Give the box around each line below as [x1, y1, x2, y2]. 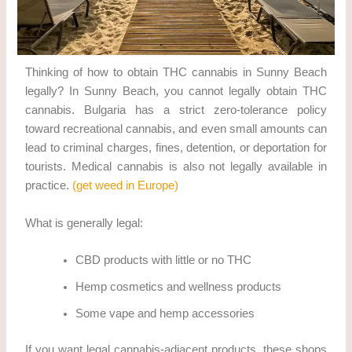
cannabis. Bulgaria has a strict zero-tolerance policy [25, 104, 327, 117]
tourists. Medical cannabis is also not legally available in [25, 160, 327, 174]
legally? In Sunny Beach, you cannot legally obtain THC [25, 85, 327, 98]
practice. [25, 179, 73, 192]
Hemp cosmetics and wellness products [75, 280, 282, 293]
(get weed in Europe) [72, 179, 179, 192]
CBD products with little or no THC [75, 253, 252, 266]
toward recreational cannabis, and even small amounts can [25, 123, 327, 136]
